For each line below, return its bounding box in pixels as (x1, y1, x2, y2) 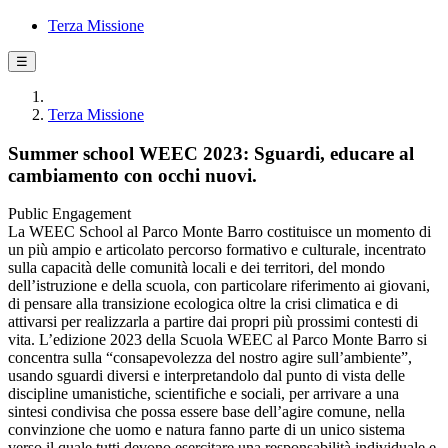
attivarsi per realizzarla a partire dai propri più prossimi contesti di (8, 313, 418, 331)
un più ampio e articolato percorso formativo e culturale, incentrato (8, 241, 426, 259)
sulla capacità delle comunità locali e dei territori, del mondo (8, 259, 385, 277)
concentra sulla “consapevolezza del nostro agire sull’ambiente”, (8, 349, 412, 367)
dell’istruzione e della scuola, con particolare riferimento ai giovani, (8, 277, 430, 295)
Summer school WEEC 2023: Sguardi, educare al (8, 142, 414, 164)
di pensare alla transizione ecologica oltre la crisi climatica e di (8, 295, 398, 313)
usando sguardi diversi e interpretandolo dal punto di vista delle (8, 367, 405, 385)
